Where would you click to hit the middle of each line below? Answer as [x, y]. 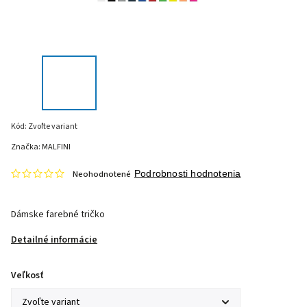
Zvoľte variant [53, 126]
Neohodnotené [102, 174]
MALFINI [56, 147]
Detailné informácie [54, 240]
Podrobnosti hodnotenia [188, 173]
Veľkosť [27, 275]
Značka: [26, 147]
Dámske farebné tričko [58, 214]
